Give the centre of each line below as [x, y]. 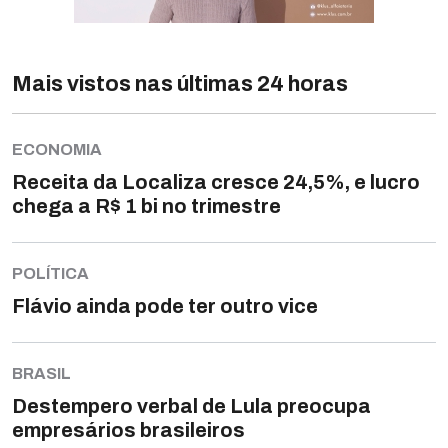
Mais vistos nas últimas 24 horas [180, 84]
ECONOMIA [57, 149]
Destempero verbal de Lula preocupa [191, 406]
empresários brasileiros [128, 430]
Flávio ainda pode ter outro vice [165, 306]
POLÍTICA [50, 274]
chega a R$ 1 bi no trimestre [146, 206]
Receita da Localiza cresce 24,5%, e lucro [216, 182]
